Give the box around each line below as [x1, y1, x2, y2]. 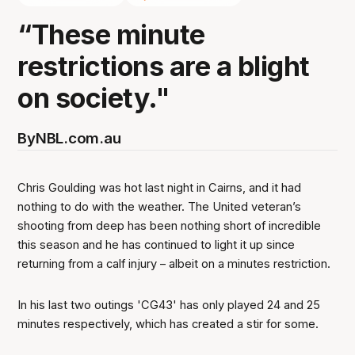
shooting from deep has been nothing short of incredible [17, 218, 322, 233]
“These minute [17, 17, 205, 51]
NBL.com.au [35, 128, 121, 147]
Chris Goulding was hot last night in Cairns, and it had [17, 180, 302, 195]
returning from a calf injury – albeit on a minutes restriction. [17, 256, 331, 271]
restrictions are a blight [17, 49, 310, 82]
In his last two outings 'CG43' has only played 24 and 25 [17, 297, 321, 312]
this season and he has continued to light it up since [17, 237, 296, 252]
